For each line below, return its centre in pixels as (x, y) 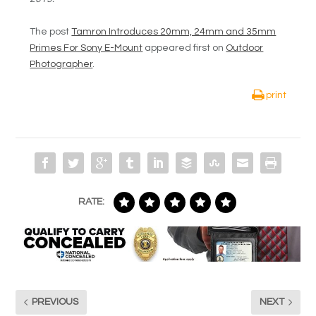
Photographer (61, 64)
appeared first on (184, 48)
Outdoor (245, 48)
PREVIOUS (55, 302)
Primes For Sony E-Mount (86, 48)
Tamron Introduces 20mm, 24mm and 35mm (174, 31)
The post (51, 31)
